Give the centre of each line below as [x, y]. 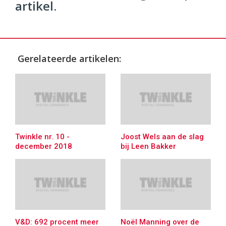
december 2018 [44, 146]
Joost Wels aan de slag [162, 136]
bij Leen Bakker [148, 146]
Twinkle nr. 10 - [42, 136]
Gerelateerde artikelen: [69, 59]
